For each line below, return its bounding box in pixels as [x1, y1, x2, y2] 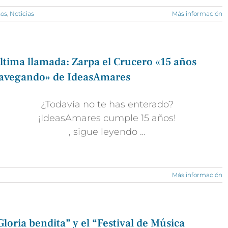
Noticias [10, 10, 34, 17]
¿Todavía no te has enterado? [40, 99, 174, 110]
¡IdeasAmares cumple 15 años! [38, 112, 176, 124]
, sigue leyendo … [68, 126, 146, 137]
